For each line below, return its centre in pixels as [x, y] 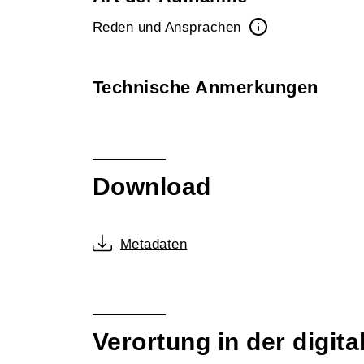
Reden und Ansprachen [169, 27]
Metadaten [154, 244]
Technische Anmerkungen [206, 87]
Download [152, 186]
